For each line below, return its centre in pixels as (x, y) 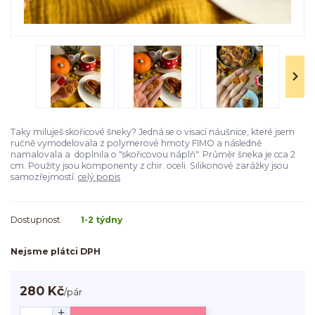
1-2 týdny (102, 219)
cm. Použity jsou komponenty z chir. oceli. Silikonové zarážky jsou (149, 166)
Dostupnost (36, 219)
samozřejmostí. (44, 177)
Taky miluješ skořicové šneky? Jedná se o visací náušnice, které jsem (153, 132)
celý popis (99, 177)
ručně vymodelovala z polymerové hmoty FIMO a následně (136, 143)
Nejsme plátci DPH (56, 252)
